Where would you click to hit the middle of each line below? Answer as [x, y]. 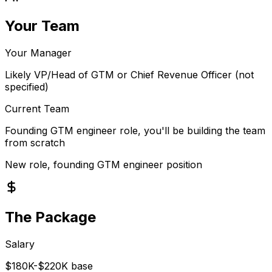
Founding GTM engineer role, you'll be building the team [135, 130]
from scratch [35, 142]
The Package [50, 217]
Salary [20, 244]
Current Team [37, 108]
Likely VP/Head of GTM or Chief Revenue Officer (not [129, 74]
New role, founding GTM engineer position [104, 164]
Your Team [42, 25]
